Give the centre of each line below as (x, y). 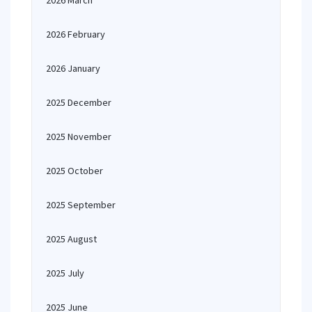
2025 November (79, 136)
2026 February (76, 34)
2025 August (71, 239)
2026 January (73, 68)
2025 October (75, 171)
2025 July (65, 273)
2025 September (81, 205)
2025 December (79, 102)
